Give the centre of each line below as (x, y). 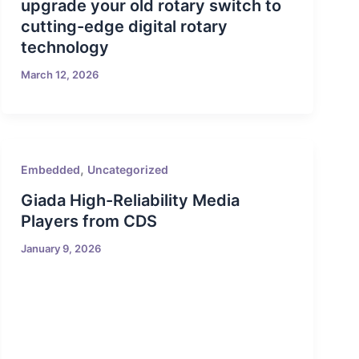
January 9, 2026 (61, 248)
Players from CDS (89, 221)
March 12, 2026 (60, 75)
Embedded (51, 170)
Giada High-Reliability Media (131, 200)
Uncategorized (128, 170)
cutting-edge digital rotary (125, 27)
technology (65, 48)
